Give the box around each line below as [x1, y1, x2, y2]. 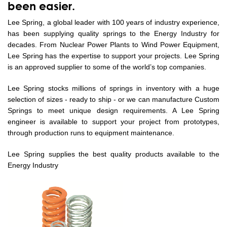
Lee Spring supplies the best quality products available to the [8, 150, 219, 158]
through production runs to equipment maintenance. [8, 129, 174, 137]
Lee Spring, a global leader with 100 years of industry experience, [8, 18, 219, 26]
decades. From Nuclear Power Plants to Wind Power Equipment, [8, 41, 219, 49]
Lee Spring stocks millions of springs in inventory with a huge [8, 84, 219, 92]
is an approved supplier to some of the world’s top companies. [8, 63, 206, 71]
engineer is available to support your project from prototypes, [8, 118, 219, 126]
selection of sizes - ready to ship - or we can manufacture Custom [8, 95, 219, 103]
